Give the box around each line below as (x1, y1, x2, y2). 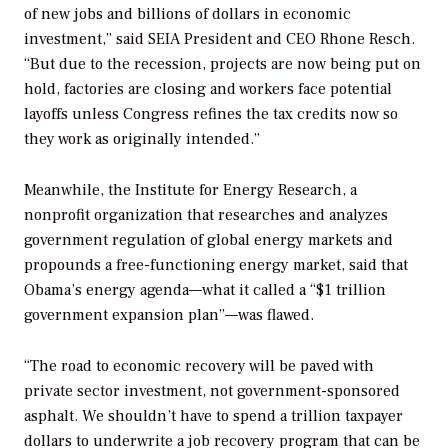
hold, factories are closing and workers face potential (24, 78, 392, 99)
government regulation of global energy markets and (24, 229, 393, 250)
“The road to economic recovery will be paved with (24, 355, 374, 376)
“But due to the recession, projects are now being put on (24, 53, 421, 74)
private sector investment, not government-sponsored (24, 380, 400, 401)
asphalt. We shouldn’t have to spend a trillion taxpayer (24, 405, 403, 426)
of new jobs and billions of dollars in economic (24, 3, 351, 24)
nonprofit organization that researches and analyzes (24, 204, 388, 225)
